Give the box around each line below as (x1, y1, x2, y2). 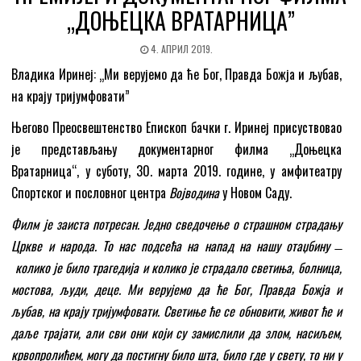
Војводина (169, 183, 220, 203)
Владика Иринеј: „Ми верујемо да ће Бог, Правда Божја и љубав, (11, 64, 342, 85)
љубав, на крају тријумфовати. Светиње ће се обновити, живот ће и (11, 301, 342, 322)
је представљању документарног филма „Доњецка (11, 139, 342, 160)
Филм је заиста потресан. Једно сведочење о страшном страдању (11, 214, 342, 234)
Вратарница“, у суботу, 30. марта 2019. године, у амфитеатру (11, 161, 342, 181)
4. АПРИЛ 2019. (148, 42, 213, 56)
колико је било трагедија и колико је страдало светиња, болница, (11, 258, 342, 278)
